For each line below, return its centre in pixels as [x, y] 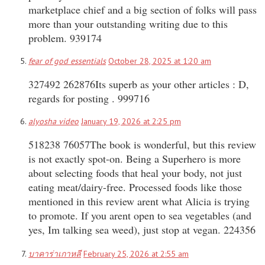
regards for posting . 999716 [89, 98]
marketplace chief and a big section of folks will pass [143, 9]
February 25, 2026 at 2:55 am [136, 253]
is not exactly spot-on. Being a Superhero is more [135, 158]
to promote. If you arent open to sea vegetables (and [140, 215]
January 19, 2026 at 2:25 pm [131, 121]
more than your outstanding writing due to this [128, 23]
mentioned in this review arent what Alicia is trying [139, 201]
